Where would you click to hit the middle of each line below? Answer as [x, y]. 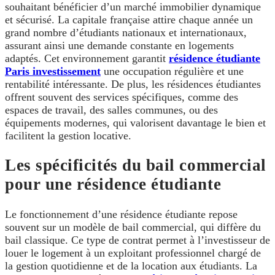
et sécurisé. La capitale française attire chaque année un [129, 19]
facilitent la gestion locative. [68, 135]
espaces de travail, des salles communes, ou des [111, 110]
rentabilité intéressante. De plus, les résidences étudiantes [133, 84]
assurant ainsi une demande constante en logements [119, 45]
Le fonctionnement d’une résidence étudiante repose [121, 214]
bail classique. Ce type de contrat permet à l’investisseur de [137, 240]
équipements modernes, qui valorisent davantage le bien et [135, 122]
